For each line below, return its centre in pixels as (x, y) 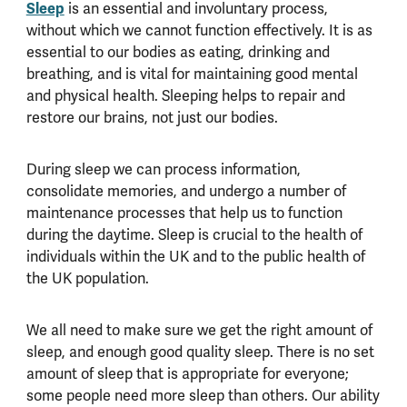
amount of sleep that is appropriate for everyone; (187, 374)
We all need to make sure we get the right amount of (199, 330)
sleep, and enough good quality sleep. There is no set (200, 352)
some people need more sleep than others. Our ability (203, 396)
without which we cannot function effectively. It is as (199, 30)
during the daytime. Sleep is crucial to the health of (194, 235)
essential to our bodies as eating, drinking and (178, 52)
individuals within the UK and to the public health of (195, 257)
